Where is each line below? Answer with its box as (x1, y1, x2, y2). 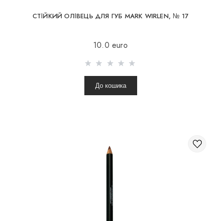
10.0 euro (93, 39, 128, 51)
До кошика (95, 81, 126, 89)
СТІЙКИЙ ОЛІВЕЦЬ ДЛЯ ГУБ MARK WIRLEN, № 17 (32, 11, 189, 21)
